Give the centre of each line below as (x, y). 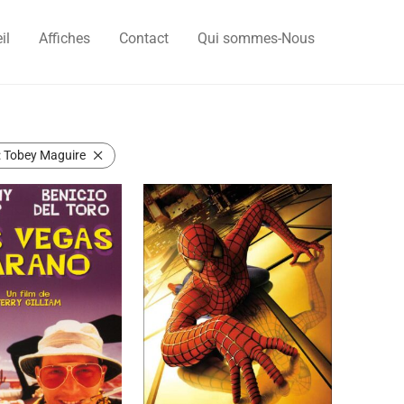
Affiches (65, 39)
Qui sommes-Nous (257, 39)
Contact (144, 39)
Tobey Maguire (44, 155)
